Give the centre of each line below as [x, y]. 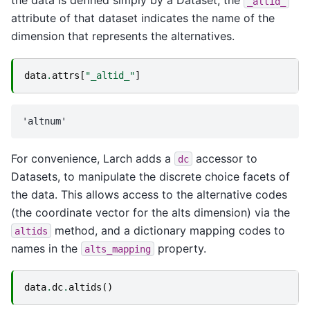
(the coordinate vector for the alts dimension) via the [151, 212]
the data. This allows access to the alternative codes [149, 194]
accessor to [225, 158]
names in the [46, 248]
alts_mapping [118, 249]
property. [180, 248]
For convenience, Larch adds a [93, 158]
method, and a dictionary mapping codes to [168, 230]
